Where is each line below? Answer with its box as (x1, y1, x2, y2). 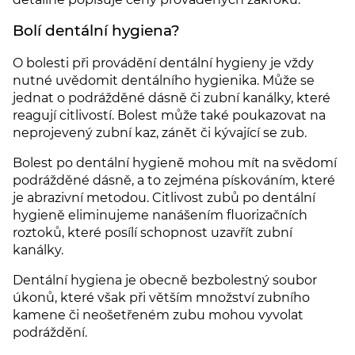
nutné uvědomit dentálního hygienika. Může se (13, 73, 315, 89)
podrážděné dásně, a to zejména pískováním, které (13, 173, 335, 189)
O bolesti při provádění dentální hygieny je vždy (13, 55, 314, 71)
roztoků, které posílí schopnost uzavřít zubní (13, 225, 292, 241)
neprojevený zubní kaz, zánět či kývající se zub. (13, 125, 307, 141)
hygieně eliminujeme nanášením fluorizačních (13, 208, 307, 223)
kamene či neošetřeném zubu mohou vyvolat (13, 307, 303, 323)
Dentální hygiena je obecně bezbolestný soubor (13, 273, 317, 288)
